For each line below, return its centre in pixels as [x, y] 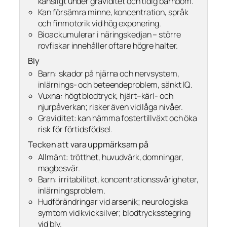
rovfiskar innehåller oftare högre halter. [108, 46]
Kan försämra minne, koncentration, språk [113, 12]
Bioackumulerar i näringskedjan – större [109, 35]
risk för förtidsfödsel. [75, 129]
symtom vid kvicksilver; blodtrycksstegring [114, 213]
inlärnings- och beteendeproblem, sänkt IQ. [115, 84]
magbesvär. [59, 168]
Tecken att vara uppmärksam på [88, 144]
